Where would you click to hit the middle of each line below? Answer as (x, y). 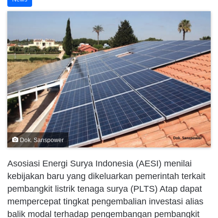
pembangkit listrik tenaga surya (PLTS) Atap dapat (105, 189)
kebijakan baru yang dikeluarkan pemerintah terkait (106, 176)
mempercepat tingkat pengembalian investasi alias (105, 201)
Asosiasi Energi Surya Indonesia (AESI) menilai (100, 163)
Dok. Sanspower (41, 140)
